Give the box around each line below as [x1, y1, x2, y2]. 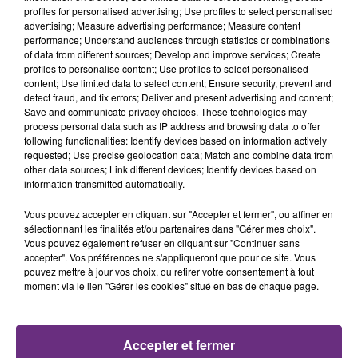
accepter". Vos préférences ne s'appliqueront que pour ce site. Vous [24, 250, 316, 264]
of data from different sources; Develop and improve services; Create [24, 47, 320, 61]
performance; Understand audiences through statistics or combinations [24, 33, 330, 46]
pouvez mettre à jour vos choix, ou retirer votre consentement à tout [24, 265, 314, 278]
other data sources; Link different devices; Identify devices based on [24, 162, 316, 176]
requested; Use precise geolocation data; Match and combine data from [24, 148, 333, 161]
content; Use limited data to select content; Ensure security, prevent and [24, 76, 332, 89]
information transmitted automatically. [24, 177, 185, 190]
